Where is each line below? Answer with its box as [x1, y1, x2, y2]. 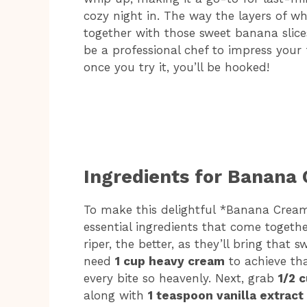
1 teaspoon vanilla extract [148, 288, 304, 302]
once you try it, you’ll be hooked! [84, 60, 269, 75]
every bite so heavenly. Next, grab [84, 271, 278, 285]
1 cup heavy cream [115, 254, 225, 268]
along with [84, 288, 148, 302]
